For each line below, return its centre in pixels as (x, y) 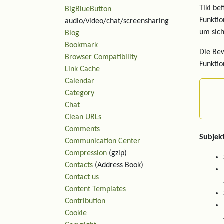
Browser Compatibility (101, 57)
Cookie (76, 213)
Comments (82, 129)
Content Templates (95, 189)
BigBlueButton (88, 9)
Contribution (85, 201)
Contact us (82, 177)
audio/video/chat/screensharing (117, 21)
